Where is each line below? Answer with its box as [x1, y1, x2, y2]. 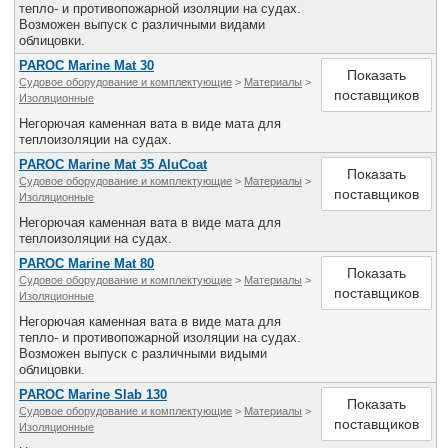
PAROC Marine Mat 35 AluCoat [19, 157, 207, 172]
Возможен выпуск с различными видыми [19, 346, 267, 361]
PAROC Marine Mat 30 [19, 58, 154, 73]
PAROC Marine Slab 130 [19, 387, 167, 402]
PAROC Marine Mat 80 [19, 256, 154, 271]
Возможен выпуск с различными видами [19, 17, 265, 32]
